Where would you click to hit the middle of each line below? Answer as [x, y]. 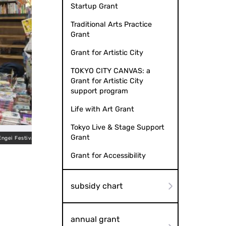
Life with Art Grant [102, 109]
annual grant [95, 219]
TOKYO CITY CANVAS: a [110, 71]
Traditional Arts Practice [111, 25]
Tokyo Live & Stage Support [117, 128]
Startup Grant [94, 7]
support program [99, 91]
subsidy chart [96, 186]
